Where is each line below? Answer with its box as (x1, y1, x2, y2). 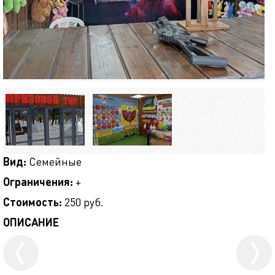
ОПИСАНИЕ (3, 214, 59, 229)
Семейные (26, 153, 82, 168)
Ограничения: (3, 174, 73, 188)
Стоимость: (3, 194, 62, 209)
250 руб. (62, 194, 103, 209)
